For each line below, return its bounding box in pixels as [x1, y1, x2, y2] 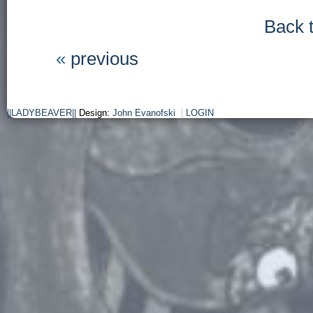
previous [71, 48, 138, 69]
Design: [76, 108, 112, 118]
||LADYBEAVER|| [7, 108, 76, 118]
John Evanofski [112, 108, 175, 118]
